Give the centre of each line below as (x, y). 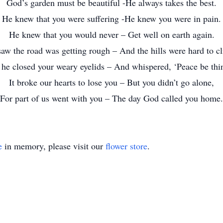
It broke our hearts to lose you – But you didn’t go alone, (111, 82)
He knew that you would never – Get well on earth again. (111, 34)
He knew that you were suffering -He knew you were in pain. (111, 18)
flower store (126, 146)
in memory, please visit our (54, 146)
